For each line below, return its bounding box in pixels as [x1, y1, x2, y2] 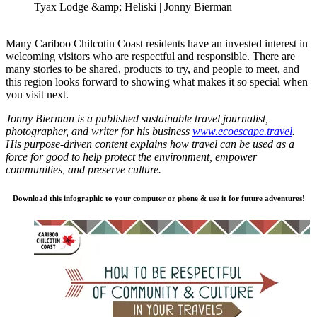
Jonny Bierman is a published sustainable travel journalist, [6, 112, 268, 125]
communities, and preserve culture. [6, 163, 161, 175]
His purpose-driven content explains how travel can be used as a [6, 137, 294, 150]
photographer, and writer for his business [6, 125, 192, 137]
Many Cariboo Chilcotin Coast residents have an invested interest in [6, 37, 308, 50]
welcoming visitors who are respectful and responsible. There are [6, 50, 295, 62]
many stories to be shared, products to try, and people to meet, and [6, 62, 299, 75]
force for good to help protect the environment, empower [6, 150, 257, 163]
